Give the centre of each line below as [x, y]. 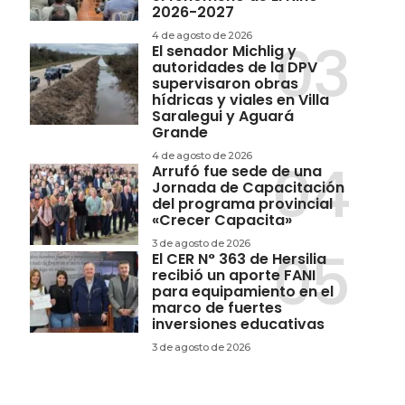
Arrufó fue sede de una [236, 172]
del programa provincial [242, 204]
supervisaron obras [225, 84]
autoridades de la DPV [234, 68]
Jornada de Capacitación [248, 188]
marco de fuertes [217, 308]
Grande [179, 133]
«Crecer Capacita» [221, 221]
